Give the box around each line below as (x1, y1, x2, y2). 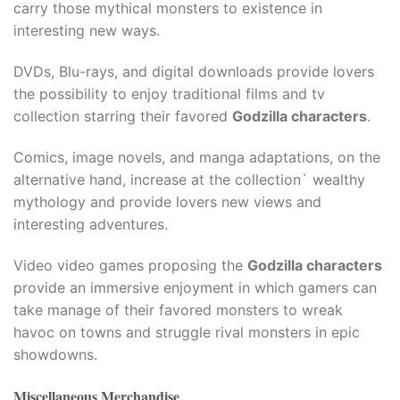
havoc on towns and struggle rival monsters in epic (13, 322, 360, 341)
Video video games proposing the (13, 255, 247, 274)
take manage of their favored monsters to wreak (13, 300, 343, 319)
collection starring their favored (13, 107, 232, 126)
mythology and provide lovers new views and (13, 193, 321, 212)
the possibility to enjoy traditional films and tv (13, 85, 325, 104)
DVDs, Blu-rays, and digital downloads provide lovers (13, 62, 374, 81)
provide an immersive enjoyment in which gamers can (13, 278, 377, 296)
